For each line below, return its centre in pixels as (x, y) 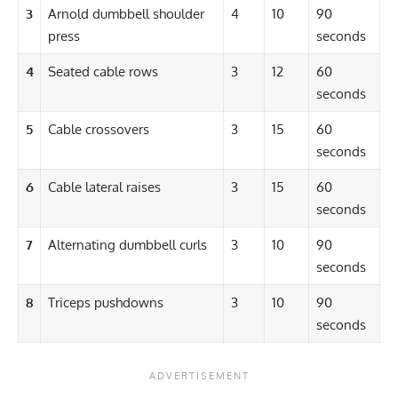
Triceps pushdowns (107, 303)
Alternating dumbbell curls (129, 245)
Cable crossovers (98, 130)
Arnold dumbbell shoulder (126, 14)
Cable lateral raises (104, 187)
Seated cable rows (104, 72)
